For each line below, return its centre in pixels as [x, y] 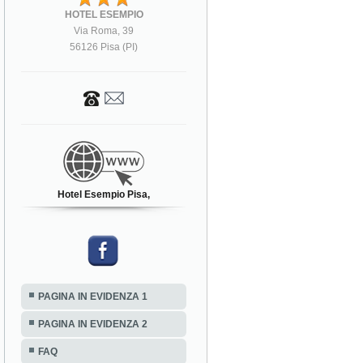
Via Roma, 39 [104, 30]
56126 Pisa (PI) [104, 47]
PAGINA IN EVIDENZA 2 [93, 324]
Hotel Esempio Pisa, [104, 194]
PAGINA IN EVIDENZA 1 [93, 296]
